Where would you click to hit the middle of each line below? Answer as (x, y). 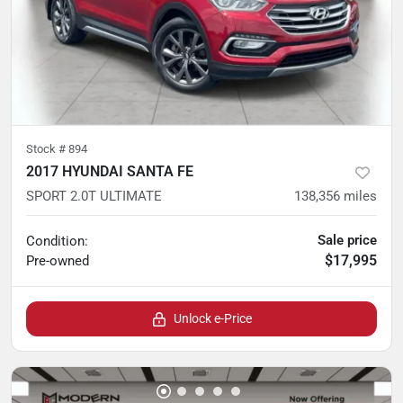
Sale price (347, 241)
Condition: (57, 242)
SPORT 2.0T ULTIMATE (94, 197)
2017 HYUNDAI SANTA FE (110, 172)
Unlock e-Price (212, 319)
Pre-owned (58, 261)
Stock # (47, 149)
